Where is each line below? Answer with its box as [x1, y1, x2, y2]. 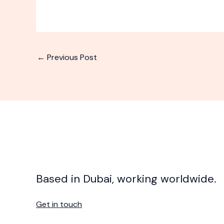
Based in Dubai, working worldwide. [36, 171, 216, 186]
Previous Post [45, 52, 97, 63]
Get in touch [36, 199, 82, 210]
